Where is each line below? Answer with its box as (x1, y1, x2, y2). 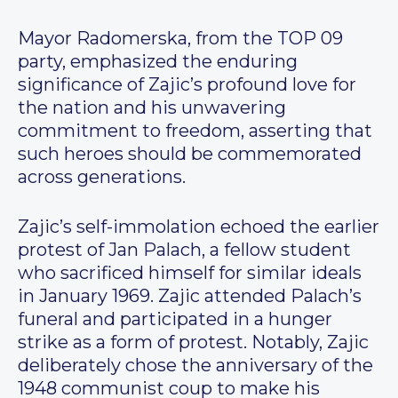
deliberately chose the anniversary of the (18, 354, 373, 377)
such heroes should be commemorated (18, 143, 362, 165)
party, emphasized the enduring (18, 51, 298, 73)
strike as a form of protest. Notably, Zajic (18, 331, 369, 354)
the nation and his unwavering (18, 97, 286, 119)
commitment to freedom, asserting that (18, 120, 372, 142)
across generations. (18, 166, 186, 188)
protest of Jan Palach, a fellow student (18, 239, 351, 261)
